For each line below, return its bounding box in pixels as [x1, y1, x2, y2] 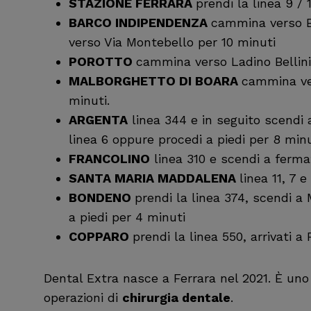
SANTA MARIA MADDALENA [69, 171, 239, 186]
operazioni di [44, 290, 122, 305]
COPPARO [69, 229, 129, 244]
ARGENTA [69, 112, 128, 128]
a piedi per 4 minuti [69, 210, 185, 225]
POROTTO [69, 54, 136, 69]
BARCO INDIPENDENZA [69, 15, 211, 31]
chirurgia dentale [122, 290, 230, 305]
